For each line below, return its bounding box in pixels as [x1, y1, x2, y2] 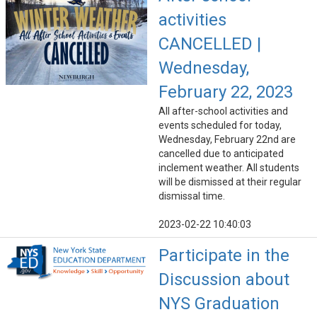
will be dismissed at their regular [158, 176, 301, 188]
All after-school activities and [158, 105, 288, 117]
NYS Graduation [158, 294, 279, 314]
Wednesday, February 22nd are [158, 134, 296, 146]
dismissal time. [158, 190, 225, 202]
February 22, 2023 [158, 82, 293, 103]
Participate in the [158, 246, 289, 266]
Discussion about [158, 270, 289, 290]
